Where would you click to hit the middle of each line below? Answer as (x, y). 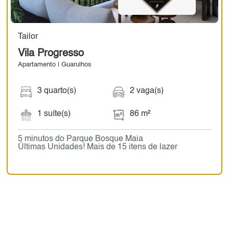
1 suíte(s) (54, 114)
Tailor (28, 37)
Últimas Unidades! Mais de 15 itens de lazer (97, 147)
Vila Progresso (51, 54)
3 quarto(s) (56, 91)
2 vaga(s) (147, 91)
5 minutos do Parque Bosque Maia (80, 139)
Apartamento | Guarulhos (54, 65)
